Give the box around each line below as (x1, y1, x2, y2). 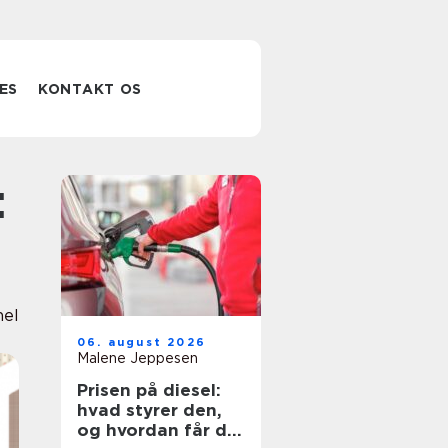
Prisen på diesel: (77, 380, 221, 400)
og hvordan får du (77, 420, 238, 440)
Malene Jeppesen (77, 350, 198, 366)
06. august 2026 (77, 335, 206, 349)
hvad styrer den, (77, 400, 222, 420)
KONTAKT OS (38, 81, 143, 97)
